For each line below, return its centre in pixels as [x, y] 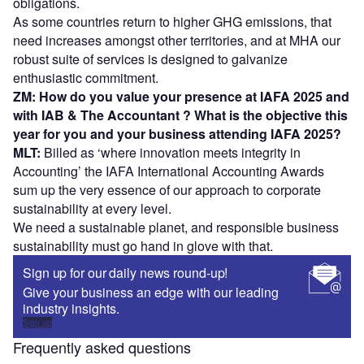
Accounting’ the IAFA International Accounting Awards [169, 171]
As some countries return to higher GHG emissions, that [172, 21]
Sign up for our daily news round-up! [126, 272]
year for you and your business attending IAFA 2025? [177, 133]
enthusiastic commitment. [86, 77]
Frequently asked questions [102, 347]
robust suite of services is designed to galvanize [150, 58]
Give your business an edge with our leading [151, 292]
